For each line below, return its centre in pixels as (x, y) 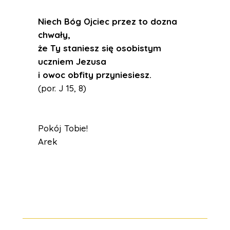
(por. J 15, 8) (62, 88)
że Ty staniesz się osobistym (100, 48)
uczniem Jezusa (72, 61)
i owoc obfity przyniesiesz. (95, 75)
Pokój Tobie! (63, 128)
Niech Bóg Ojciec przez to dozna (108, 21)
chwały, (54, 35)
